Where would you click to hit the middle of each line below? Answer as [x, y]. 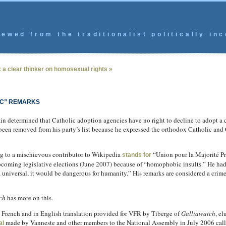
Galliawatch [198, 213]
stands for [136, 155]
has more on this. [29, 198]
